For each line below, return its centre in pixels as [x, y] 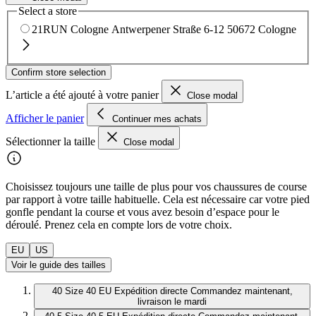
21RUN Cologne [70, 30]
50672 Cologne [262, 30]
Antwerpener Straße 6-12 [168, 30]
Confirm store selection [59, 73]
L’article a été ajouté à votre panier [84, 95]
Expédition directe [151, 291]
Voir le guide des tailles [59, 265]
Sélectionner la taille [52, 142]
